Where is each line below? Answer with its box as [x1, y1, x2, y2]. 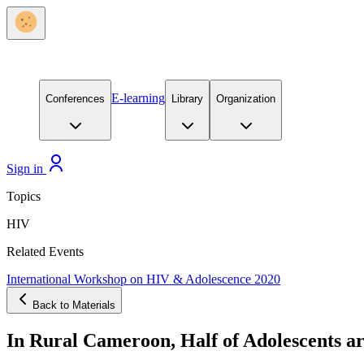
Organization [216, 93, 275, 106]
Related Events [6, 244, 84, 258]
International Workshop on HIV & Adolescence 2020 [6, 271, 280, 286]
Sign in [6, 161, 43, 175]
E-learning [111, 91, 165, 106]
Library [171, 93, 203, 106]
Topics [6, 188, 41, 203]
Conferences [45, 93, 105, 106]
